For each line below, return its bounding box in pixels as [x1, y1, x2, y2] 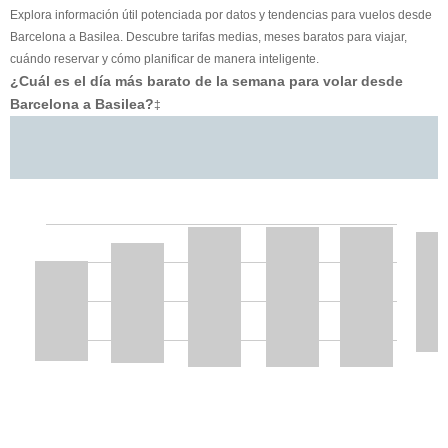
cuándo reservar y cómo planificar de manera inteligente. [10, 51, 319, 66]
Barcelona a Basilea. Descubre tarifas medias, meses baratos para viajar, [10, 29, 407, 44]
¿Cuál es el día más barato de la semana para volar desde [10, 72, 403, 89]
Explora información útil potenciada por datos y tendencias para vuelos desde [10, 7, 432, 22]
